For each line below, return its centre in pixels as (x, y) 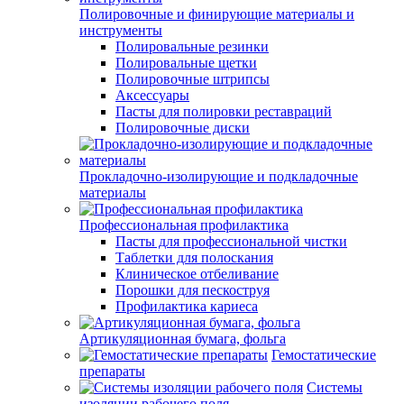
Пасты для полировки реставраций (224, 111)
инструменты (121, 30)
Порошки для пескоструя (193, 290)
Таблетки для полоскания (194, 257)
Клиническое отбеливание (197, 274)
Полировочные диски (183, 128)
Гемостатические (324, 355)
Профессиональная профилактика (184, 225)
